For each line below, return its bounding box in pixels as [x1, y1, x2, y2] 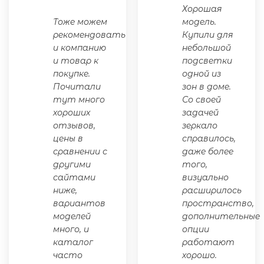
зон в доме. [182, 81, 231, 92]
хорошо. [182, 249, 217, 260]
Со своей [182, 94, 221, 105]
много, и [53, 223, 89, 235]
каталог [53, 236, 93, 247]
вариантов [53, 197, 105, 209]
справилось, [182, 133, 236, 144]
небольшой [182, 42, 231, 53]
